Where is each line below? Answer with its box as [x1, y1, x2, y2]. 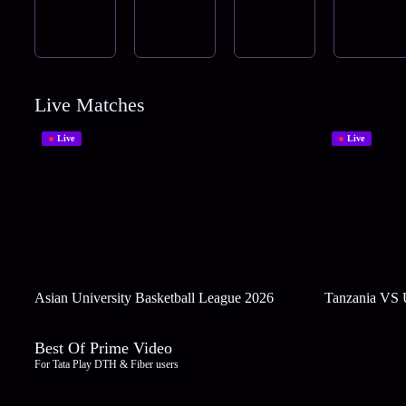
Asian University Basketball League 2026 [34, 290, 274, 306]
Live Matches [34, 93, 145, 117]
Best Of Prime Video [34, 339, 172, 358]
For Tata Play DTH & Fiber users [34, 358, 179, 372]
